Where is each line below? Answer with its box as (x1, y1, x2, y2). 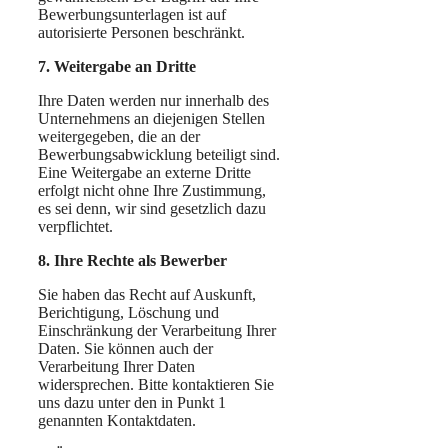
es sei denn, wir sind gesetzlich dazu (38, 199, 266, 217)
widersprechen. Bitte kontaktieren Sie (38, 375, 274, 393)
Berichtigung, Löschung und (38, 303, 219, 321)
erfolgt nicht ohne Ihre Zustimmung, (38, 181, 266, 199)
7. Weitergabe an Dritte (38, 57, 196, 75)
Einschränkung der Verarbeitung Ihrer (38, 321, 276, 339)
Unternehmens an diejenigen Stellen (38, 109, 265, 127)
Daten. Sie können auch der (38, 339, 213, 357)
